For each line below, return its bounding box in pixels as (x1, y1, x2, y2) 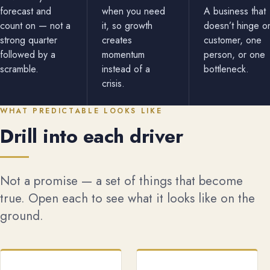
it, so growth (102, 19, 153, 33)
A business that (204, 4, 266, 18)
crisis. (102, 77, 125, 90)
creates (102, 33, 133, 47)
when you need (102, 4, 166, 18)
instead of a (102, 62, 151, 76)
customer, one (204, 33, 262, 47)
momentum (102, 48, 145, 61)
